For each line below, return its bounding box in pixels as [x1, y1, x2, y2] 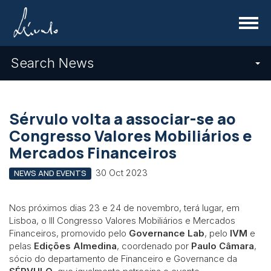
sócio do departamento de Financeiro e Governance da [9, 252, 237, 264]
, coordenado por [117, 240, 191, 252]
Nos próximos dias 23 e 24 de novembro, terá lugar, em [9, 201, 240, 214]
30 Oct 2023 [95, 167, 148, 178]
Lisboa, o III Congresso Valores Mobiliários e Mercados [9, 214, 235, 226]
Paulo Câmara [191, 240, 254, 252]
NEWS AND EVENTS [13, 168, 87, 178]
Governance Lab [129, 227, 204, 239]
